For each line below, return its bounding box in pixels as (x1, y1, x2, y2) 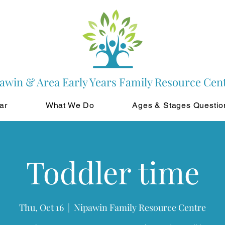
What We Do (45, 100, 94, 110)
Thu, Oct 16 (19, 201, 64, 213)
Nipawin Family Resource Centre (74, 201, 206, 213)
